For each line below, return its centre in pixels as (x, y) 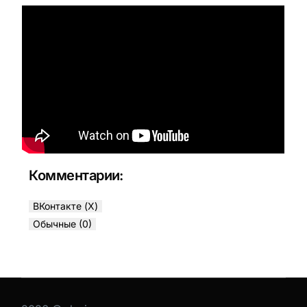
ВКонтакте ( (61, 206)
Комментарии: (76, 175)
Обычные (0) (63, 223)
